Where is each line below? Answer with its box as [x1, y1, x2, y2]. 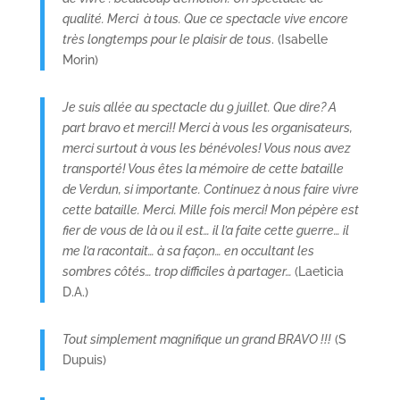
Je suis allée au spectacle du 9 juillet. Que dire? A [62, 99, 337, 114]
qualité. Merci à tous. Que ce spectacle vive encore [62, 11, 348, 26]
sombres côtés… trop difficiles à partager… [62, 263, 295, 279]
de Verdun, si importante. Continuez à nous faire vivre [62, 181, 359, 196]
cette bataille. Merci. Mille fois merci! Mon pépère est [62, 202, 359, 217]
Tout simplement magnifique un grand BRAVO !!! [62, 331, 331, 346]
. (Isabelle [271, 31, 328, 46]
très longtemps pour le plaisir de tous [62, 31, 271, 46]
